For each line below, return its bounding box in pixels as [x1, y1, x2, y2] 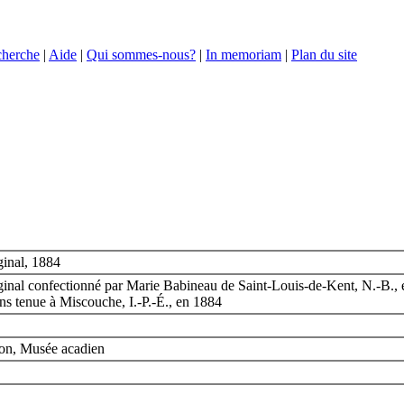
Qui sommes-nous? [87, 47, 196, 62]
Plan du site [291, 47, 357, 62]
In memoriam [206, 47, 281, 62]
